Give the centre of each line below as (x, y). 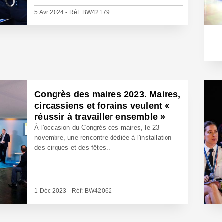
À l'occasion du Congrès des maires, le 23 (97, 128)
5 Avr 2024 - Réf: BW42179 (72, 12)
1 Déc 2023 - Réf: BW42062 (73, 191)
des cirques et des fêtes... (73, 147)
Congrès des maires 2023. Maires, (108, 94)
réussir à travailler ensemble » (100, 117)
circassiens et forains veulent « (102, 106)
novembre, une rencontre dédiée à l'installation (103, 138)
